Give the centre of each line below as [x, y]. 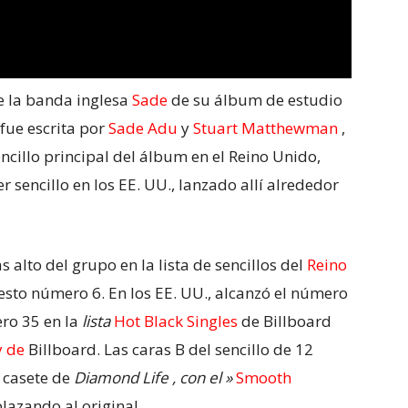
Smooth [264, 378]
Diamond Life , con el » [155, 378]
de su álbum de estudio [255, 100]
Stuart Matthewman [265, 128]
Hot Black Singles [176, 321]
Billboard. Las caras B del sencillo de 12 [169, 350]
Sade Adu [143, 128]
